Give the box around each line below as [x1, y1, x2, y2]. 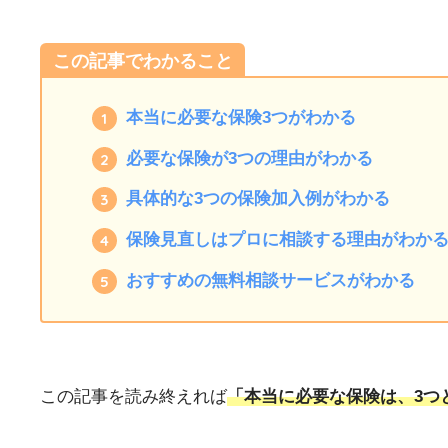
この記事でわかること [52, 50, 233, 71]
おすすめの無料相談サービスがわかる [125, 270, 415, 290]
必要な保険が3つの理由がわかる [125, 148, 373, 168]
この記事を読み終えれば [40, 386, 227, 406]
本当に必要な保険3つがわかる [125, 108, 356, 128]
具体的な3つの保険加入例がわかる [125, 189, 390, 209]
